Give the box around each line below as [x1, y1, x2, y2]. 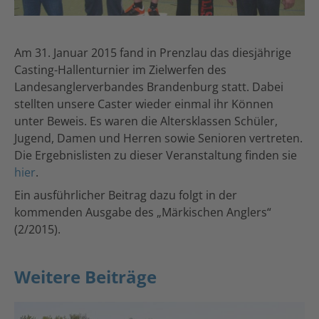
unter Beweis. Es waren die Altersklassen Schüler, [14, 113, 278, 128]
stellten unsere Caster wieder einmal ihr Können [14, 96, 273, 111]
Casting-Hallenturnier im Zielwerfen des [14, 62, 226, 77]
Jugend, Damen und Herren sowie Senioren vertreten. [14, 130, 303, 145]
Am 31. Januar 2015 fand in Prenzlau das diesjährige [14, 45, 291, 60]
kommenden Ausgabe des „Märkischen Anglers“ [14, 204, 271, 219]
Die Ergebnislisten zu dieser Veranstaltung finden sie [14, 147, 297, 162]
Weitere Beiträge [14, 265, 157, 288]
